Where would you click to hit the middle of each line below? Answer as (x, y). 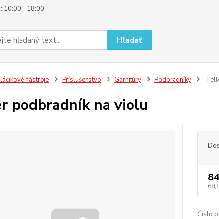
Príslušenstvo (81, 80)
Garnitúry (128, 80)
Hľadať (130, 40)
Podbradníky (173, 80)
